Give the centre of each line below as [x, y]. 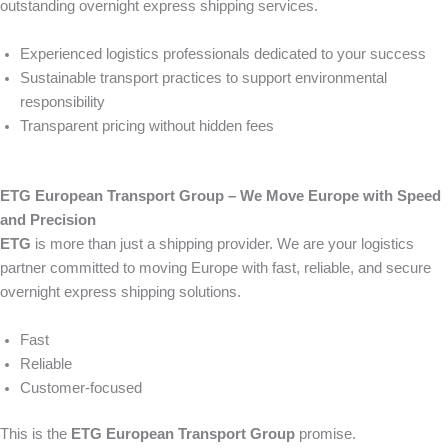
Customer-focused [81, 387]
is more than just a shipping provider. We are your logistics [222, 243]
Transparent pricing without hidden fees [147, 126]
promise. [325, 433]
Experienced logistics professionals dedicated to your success [223, 54]
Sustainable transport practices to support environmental [203, 78]
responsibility [62, 102]
